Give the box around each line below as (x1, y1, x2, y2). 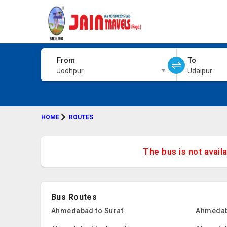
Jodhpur (56, 67, 84, 75)
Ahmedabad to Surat (51, 207, 124, 215)
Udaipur (187, 67, 212, 75)
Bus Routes (51, 192, 97, 202)
